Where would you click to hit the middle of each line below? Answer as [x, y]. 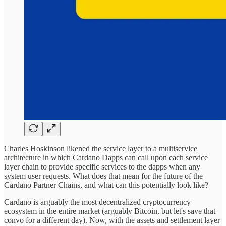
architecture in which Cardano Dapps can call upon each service [106, 158]
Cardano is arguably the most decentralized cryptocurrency [97, 202]
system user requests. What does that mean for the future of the [103, 176]
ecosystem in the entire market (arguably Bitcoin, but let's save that [110, 211]
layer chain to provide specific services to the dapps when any [102, 167]
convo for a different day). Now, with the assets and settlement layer [112, 220]
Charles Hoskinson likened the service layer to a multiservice [101, 149]
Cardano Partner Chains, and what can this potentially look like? [106, 185]
